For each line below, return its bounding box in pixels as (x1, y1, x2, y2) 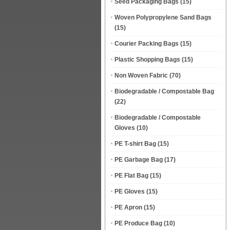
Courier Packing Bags (114, 40, 179, 47)
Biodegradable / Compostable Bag (114, 88, 214, 95)
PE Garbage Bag (114, 156, 163, 163)
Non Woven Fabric (114, 72, 168, 79)
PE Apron (114, 204, 142, 211)
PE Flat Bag (114, 172, 148, 179)
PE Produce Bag (114, 220, 162, 227)
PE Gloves (114, 188, 145, 195)
